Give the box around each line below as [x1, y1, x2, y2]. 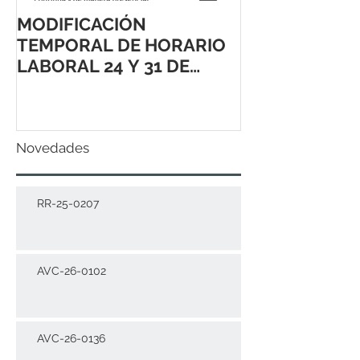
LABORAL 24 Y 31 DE [17, 55, 190, 76]
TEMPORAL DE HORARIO [17, 35, 226, 55]
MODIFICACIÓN [17, 14, 146, 35]
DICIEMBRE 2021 [17, 76, 155, 97]
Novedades [16, 139, 89, 156]
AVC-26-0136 [37, 331, 105, 345]
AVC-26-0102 [37, 264, 106, 277]
